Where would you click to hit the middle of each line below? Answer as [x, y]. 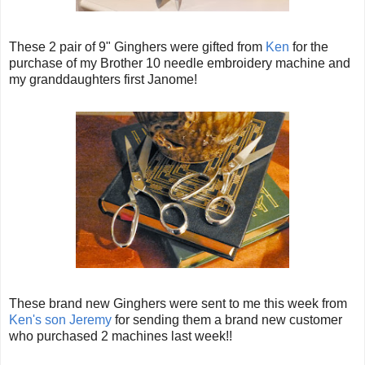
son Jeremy [77, 319]
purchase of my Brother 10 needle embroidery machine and [180, 63]
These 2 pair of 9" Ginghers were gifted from [137, 46]
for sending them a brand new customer [227, 319]
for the [309, 46]
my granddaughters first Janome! [103, 79]
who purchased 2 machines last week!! [121, 336]
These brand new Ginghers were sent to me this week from [178, 303]
